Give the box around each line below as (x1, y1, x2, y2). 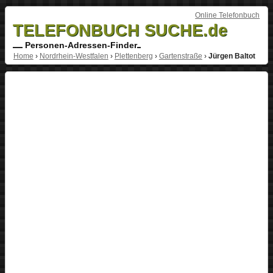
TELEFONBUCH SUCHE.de (12, 20, 227, 40)
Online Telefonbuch (195, 10, 260, 19)
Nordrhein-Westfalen (39, 51, 108, 60)
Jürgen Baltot (208, 51, 255, 60)
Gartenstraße (158, 51, 202, 60)
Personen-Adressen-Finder (22, 40, 137, 50)
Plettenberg (114, 51, 153, 60)
